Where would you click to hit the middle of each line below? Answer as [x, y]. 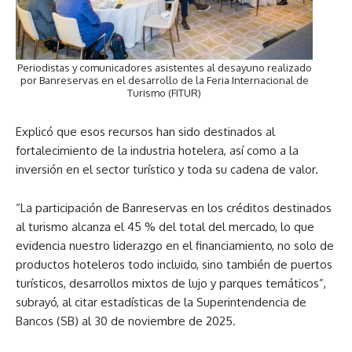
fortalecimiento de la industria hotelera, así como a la [157, 151]
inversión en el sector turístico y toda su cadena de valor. [167, 170]
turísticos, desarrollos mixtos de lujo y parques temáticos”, [171, 284]
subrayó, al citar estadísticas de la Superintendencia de [161, 302]
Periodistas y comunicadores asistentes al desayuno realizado [164, 68]
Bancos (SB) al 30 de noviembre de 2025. [126, 321]
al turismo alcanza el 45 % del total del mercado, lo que [165, 227]
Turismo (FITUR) [164, 93]
